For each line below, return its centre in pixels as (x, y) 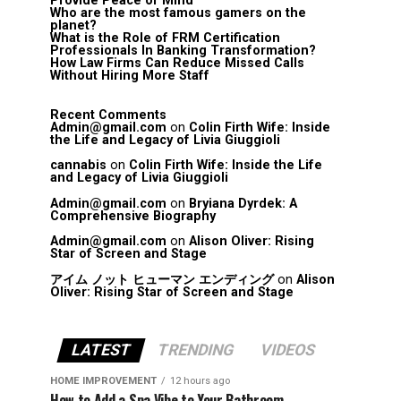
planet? (73, 26)
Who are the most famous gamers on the (178, 13)
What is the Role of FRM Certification (165, 38)
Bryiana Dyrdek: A (243, 203)
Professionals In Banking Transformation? (185, 51)
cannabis (78, 166)
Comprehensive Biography (133, 216)
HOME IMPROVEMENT (103, 380)
